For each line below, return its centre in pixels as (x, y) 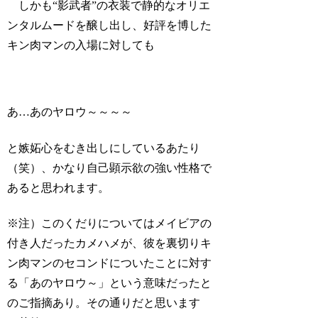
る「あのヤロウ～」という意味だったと (110, 283)
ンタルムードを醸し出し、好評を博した (110, 25)
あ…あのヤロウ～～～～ (70, 112)
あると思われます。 (59, 187)
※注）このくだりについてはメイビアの (110, 224)
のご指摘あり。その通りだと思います (104, 303)
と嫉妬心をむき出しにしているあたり (104, 148)
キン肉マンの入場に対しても (81, 45)
